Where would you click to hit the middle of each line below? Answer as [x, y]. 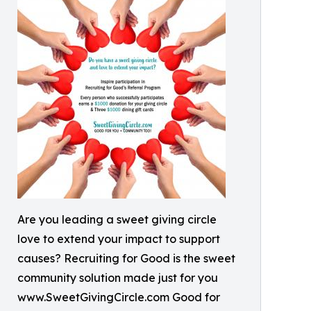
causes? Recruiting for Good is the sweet [126, 258]
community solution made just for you [118, 277]
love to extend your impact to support [119, 238]
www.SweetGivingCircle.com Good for [119, 297]
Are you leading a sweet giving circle [117, 219]
